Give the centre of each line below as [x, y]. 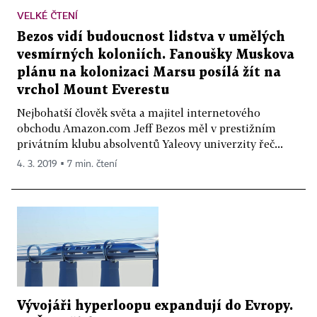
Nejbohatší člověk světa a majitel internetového [139, 113]
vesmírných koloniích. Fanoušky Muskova [156, 55]
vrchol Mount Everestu [93, 91]
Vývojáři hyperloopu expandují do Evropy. [155, 306]
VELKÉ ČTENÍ [47, 16]
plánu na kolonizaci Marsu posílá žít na [149, 73]
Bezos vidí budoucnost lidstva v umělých [151, 38]
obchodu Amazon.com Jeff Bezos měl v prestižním [146, 128]
